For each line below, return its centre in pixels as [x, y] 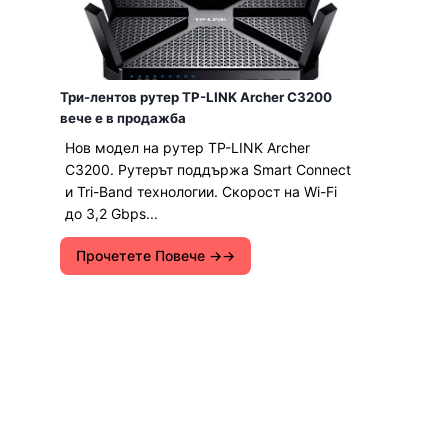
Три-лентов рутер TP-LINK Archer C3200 [196, 97]
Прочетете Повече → [149, 255]
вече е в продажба [123, 118]
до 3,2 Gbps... [111, 213]
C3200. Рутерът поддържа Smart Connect [208, 169]
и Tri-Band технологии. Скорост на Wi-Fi [201, 191]
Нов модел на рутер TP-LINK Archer [187, 147]
